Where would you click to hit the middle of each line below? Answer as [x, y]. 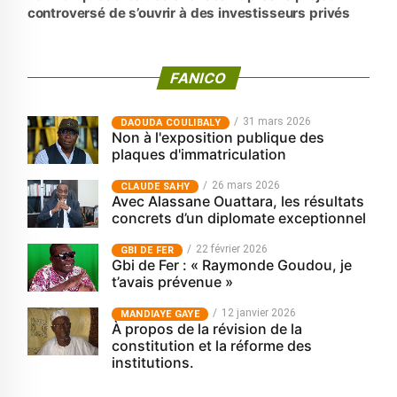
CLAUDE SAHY [155, 187]
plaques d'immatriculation [198, 155]
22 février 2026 [231, 249]
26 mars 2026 [246, 186]
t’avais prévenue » [172, 282]
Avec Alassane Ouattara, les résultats [237, 202]
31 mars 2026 [276, 122]
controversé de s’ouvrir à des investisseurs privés [189, 13]
